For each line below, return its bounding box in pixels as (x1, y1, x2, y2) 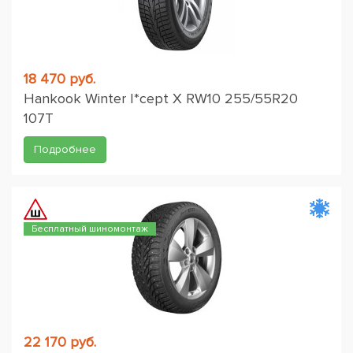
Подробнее (34, 143, 96, 156)
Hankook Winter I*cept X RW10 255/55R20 (24, 90, 298, 107)
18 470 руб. (24, 70, 95, 87)
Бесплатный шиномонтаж (32, 223, 148, 235)
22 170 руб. (24, 333, 96, 351)
